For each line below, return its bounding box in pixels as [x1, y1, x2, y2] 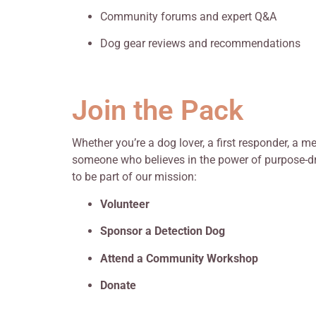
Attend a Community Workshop [100, 251, 258, 265]
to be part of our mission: [72, 170, 197, 184]
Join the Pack [72, 94, 243, 128]
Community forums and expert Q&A [100, 9, 276, 23]
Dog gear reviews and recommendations [100, 37, 300, 51]
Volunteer [100, 197, 150, 211]
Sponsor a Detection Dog [100, 224, 225, 238]
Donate [100, 279, 136, 293]
